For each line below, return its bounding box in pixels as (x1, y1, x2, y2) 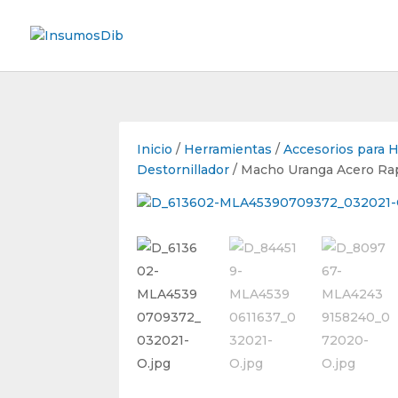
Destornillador (137, 162, 230, 178)
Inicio (137, 141, 173, 157)
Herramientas (184, 141, 273, 157)
